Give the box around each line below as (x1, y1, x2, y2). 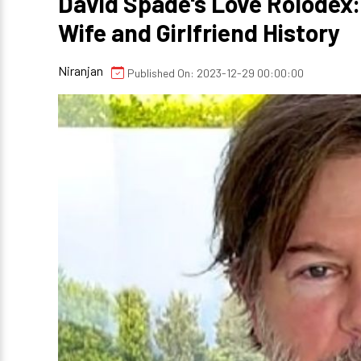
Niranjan (58, 63, 103, 78)
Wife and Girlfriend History (58, 18, 340, 47)
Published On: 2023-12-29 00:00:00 (127, 65, 304, 80)
